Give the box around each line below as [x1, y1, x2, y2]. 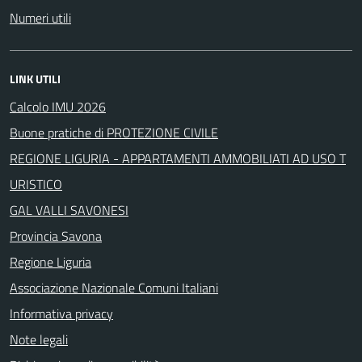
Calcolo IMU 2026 [10, 96, 106, 116]
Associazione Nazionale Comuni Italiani [10, 277, 218, 297]
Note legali [10, 329, 68, 349]
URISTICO [10, 174, 62, 194]
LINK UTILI [10, 69, 61, 87]
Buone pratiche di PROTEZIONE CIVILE [10, 122, 218, 142]
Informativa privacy [10, 303, 113, 323]
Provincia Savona [10, 225, 102, 246]
